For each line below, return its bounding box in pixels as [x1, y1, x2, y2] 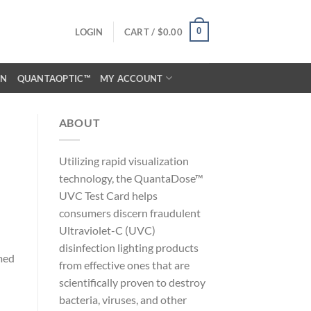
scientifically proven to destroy [58, 275, 205, 289]
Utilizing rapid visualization [58, 153, 189, 167]
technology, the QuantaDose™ [58, 171, 203, 185]
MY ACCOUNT [99, 72, 163, 84]
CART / [124, 26, 158, 37]
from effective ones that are [58, 258, 190, 271]
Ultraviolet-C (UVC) [58, 223, 155, 237]
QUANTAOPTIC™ [17, 72, 90, 84]
